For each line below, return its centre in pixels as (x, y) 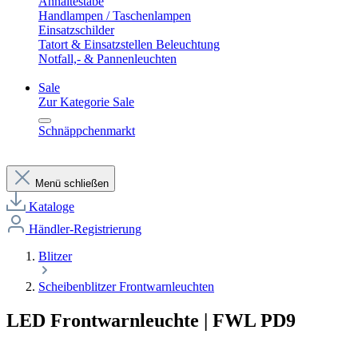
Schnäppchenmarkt (87, 131)
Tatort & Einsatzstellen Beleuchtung (129, 44)
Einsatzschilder (76, 30)
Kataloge (52, 207)
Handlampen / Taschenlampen (115, 16)
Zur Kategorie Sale (86, 102)
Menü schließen (72, 183)
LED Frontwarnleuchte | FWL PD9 (151, 320)
